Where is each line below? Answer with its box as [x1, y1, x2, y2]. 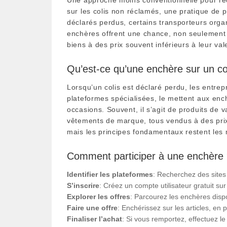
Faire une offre [67, 203, 118, 212]
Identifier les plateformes [67, 170, 153, 178]
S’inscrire [67, 181, 99, 190]
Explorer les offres [67, 192, 130, 201]
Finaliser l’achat [67, 214, 122, 223]
